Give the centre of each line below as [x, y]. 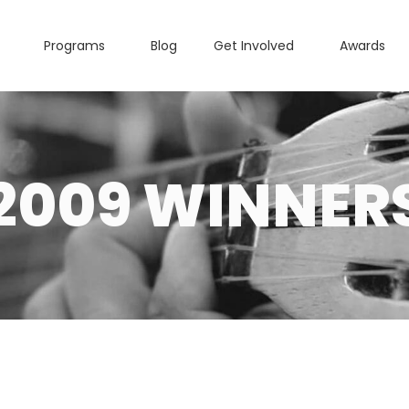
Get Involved [254, 46]
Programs [75, 46]
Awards [363, 46]
